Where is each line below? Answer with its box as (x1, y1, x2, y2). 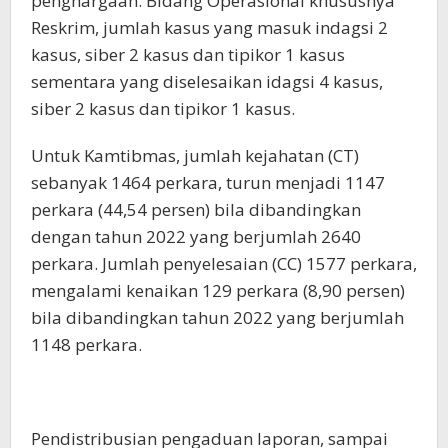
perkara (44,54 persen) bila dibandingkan (31, 198, 361, 221)
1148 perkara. (31, 333, 142, 356)
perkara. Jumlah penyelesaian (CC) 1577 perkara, (31, 252, 417, 275)
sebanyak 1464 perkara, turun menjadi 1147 (31, 171, 385, 194)
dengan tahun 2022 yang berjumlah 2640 (31, 225, 361, 248)
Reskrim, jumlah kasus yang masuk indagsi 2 (31, 16, 388, 39)
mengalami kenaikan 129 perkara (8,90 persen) (31, 279, 405, 302)
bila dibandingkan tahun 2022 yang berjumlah (31, 306, 404, 329)
